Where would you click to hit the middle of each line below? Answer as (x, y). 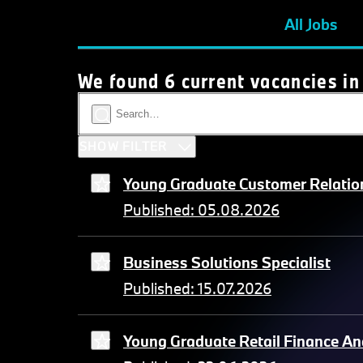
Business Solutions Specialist (227, 263)
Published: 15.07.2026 (197, 289)
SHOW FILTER (124, 147)
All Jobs (311, 25)
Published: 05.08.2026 (201, 210)
